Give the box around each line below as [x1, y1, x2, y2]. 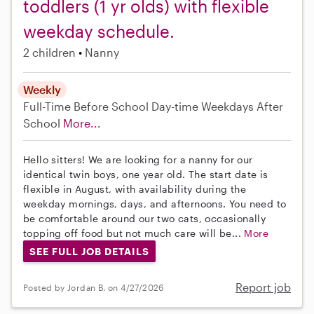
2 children [23, 45, 76, 59]
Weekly [23, 82, 61, 96]
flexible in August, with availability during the [23, 182, 247, 195]
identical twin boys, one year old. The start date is [23, 168, 268, 180]
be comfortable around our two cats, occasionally [23, 212, 266, 224]
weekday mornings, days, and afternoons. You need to [23, 197, 287, 210]
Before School [74, 99, 149, 113]
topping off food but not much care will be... [23, 226, 245, 239]
